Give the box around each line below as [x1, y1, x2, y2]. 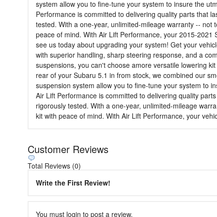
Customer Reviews [28, 141, 108, 156]
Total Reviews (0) [28, 160, 81, 170]
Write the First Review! [36, 177, 110, 187]
